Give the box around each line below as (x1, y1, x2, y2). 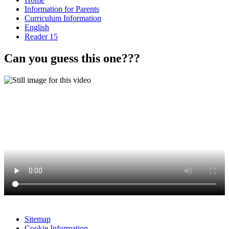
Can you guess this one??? (4, 51, 140, 65)
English (25, 22, 49, 32)
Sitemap (25, 214, 51, 223)
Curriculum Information (25, 13, 101, 22)
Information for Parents (25, 4, 99, 13)
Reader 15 (25, 32, 58, 41)
